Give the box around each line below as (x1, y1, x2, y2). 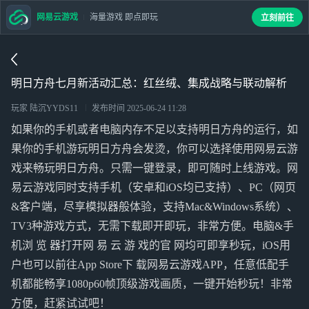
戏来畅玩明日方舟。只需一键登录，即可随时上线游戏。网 (11, 162, 298, 174)
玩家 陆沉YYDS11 (11, 103, 78, 113)
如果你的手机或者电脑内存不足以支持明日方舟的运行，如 (11, 123, 298, 135)
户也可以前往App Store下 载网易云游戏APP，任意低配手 (11, 259, 289, 270)
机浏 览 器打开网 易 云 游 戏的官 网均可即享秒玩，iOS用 (11, 239, 290, 251)
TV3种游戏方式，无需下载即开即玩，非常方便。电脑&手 (11, 220, 294, 232)
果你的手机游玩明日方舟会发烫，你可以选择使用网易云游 (11, 143, 298, 154)
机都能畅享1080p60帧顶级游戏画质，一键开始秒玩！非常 (11, 278, 292, 290)
